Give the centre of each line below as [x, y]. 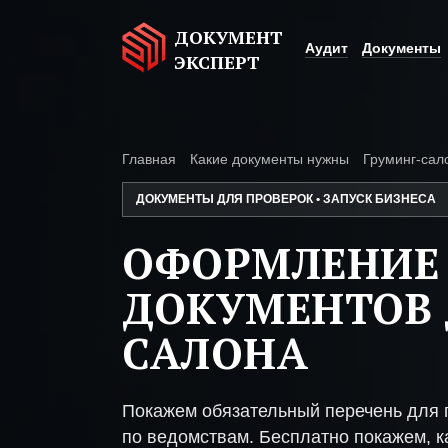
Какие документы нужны [269, 159]
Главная [149, 159]
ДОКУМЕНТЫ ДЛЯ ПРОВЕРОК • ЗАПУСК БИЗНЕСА [286, 199]
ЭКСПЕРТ [217, 62]
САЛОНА [215, 353]
